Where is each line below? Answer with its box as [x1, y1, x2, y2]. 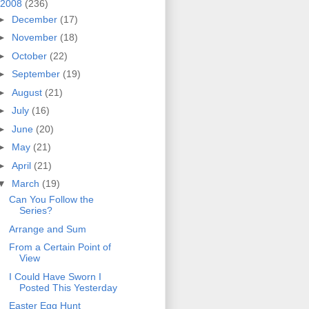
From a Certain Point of [8, 241, 111, 253]
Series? [19, 205, 52, 217]
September [11, 68, 63, 80]
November [11, 32, 60, 43]
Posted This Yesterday [19, 281, 117, 293]
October [11, 50, 50, 61]
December [11, 13, 60, 25]
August [11, 86, 45, 98]
